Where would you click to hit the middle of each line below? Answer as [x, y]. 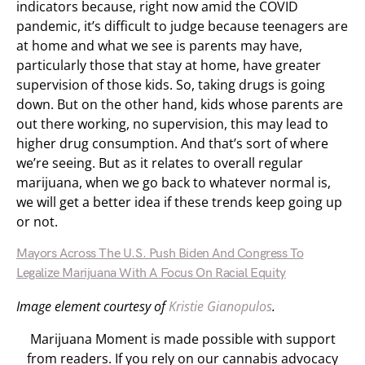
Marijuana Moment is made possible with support [182, 339]
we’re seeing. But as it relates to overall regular [160, 163]
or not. [37, 222]
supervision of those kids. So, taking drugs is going [171, 85]
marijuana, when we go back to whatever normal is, [174, 182]
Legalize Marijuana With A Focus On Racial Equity [151, 273]
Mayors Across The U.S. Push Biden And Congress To [160, 254]
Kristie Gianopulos [220, 306]
